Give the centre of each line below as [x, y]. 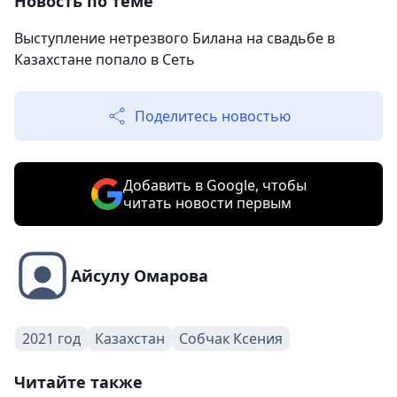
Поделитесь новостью [213, 116]
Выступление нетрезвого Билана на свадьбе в [175, 38]
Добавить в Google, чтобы [214, 185]
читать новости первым [207, 202]
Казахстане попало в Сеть [105, 59]
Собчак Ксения [231, 338]
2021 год [51, 338]
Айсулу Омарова [140, 275]
